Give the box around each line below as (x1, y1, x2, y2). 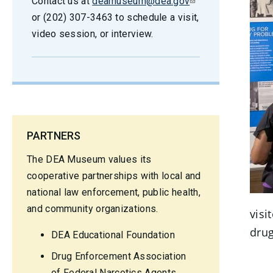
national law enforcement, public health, (27, 186, 201, 198)
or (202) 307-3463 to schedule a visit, (32, 12, 199, 23)
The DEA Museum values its (27, 154, 152, 165)
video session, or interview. (32, 28, 154, 40)
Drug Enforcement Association (51, 250, 186, 262)
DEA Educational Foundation (51, 229, 175, 241)
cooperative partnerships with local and (27, 170, 201, 182)
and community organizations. (27, 203, 158, 214)
